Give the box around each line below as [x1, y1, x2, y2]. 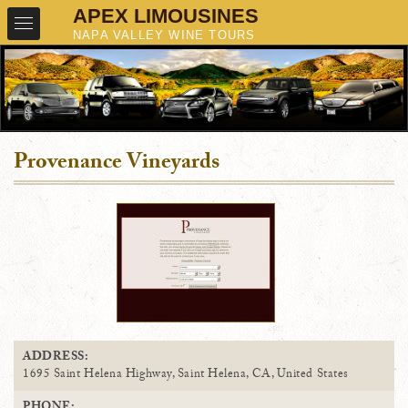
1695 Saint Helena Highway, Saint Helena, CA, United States [23, 365, 349, 386]
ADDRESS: [23, 348, 89, 369]
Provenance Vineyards [14, 146, 219, 184]
